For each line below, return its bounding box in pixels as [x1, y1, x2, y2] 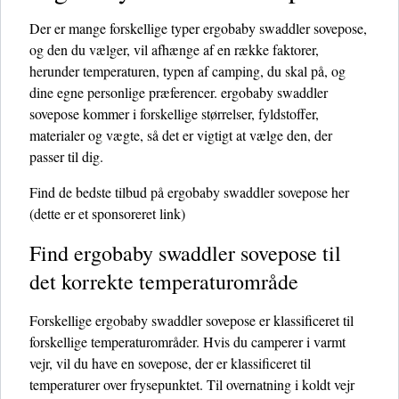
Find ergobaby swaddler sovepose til [29, 239, 341, 267]
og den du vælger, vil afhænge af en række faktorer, [29, 40, 319, 59]
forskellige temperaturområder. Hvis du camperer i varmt [29, 332, 346, 351]
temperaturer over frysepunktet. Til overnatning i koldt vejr [29, 375, 354, 394]
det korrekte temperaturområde [29, 267, 298, 296]
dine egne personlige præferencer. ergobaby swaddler [29, 83, 328, 102]
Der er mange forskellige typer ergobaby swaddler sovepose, [29, 19, 367, 37]
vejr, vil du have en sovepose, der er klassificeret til [29, 354, 311, 372]
